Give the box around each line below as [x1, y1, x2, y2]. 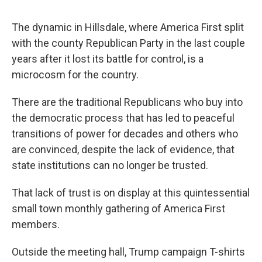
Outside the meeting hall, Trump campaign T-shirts [12, 246, 245, 258]
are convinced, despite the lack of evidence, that [12, 143, 235, 156]
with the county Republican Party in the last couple [12, 37, 245, 50]
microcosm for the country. [12, 68, 139, 81]
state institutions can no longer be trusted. [12, 159, 208, 172]
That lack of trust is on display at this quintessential [12, 187, 250, 199]
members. [12, 218, 60, 231]
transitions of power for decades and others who [12, 127, 238, 140]
